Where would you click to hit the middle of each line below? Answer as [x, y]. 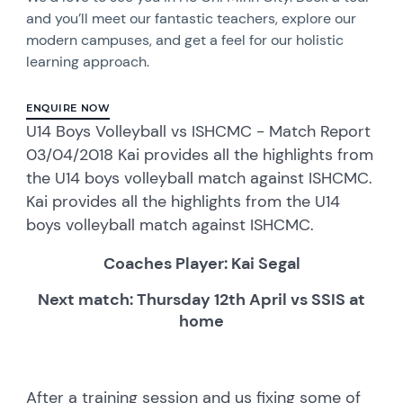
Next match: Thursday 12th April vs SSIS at [201, 299]
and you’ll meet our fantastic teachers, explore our [192, 18]
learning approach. [88, 61]
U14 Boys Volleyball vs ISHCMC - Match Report [199, 131]
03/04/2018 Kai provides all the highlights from [200, 154]
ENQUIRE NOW [68, 107]
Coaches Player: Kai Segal [201, 263]
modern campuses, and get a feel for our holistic [185, 40]
